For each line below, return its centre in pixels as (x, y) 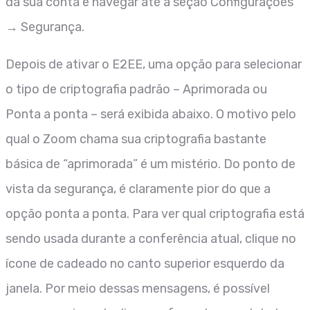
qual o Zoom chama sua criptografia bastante (136, 139)
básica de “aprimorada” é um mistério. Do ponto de (151, 164)
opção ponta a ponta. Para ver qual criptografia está (155, 213)
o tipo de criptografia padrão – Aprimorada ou (136, 89)
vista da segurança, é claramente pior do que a (138, 189)
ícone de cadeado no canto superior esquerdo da (145, 263)
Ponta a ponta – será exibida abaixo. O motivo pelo (151, 114)
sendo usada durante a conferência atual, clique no (151, 238)
